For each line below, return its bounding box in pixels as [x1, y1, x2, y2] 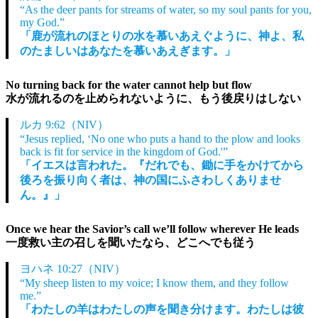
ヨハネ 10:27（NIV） [20, 262, 126, 275]
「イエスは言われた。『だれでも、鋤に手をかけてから [20, 158, 304, 171]
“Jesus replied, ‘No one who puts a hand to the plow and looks [20, 132, 300, 145]
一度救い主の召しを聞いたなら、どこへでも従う [6, 236, 256, 248]
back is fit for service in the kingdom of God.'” [20, 145, 228, 158]
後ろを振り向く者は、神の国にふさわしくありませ [20, 173, 281, 186]
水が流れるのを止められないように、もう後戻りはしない [6, 92, 301, 104]
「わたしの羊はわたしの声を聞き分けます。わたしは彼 [20, 302, 304, 315]
